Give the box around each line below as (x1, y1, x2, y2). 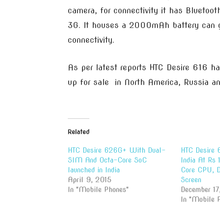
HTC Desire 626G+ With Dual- (68, 146, 165, 154)
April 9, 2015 (68, 176, 111, 184)
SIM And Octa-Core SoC (68, 156, 147, 164)
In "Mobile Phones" (68, 186, 129, 193)
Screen (180, 176, 201, 184)
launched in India (68, 166, 120, 174)
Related (68, 128, 89, 136)
